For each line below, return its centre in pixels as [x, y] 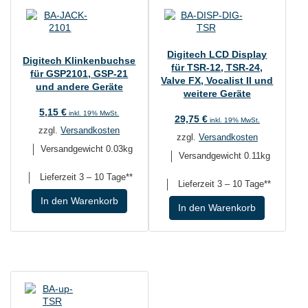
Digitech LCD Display [217, 54]
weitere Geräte [217, 93]
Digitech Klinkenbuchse [79, 61]
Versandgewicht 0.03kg [86, 150]
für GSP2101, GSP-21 [79, 74]
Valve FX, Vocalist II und [217, 80]
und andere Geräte [79, 87]
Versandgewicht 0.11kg [224, 156]
